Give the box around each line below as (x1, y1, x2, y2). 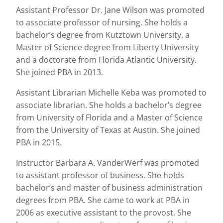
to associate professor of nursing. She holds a (16, 17, 188, 28)
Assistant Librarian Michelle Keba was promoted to (16, 87, 207, 98)
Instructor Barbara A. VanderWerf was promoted (16, 157, 199, 168)
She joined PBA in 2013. (16, 67, 103, 78)
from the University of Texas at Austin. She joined (16, 124, 200, 135)
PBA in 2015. (16, 137, 62, 148)
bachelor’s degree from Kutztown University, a (16, 29, 190, 40)
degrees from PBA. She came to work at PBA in (16, 195, 190, 206)
